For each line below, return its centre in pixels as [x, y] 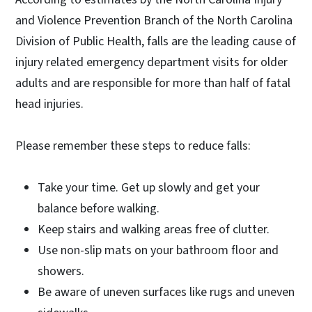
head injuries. [49, 104]
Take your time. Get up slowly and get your [149, 188]
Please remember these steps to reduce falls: [133, 146]
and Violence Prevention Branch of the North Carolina [154, 21]
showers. [61, 272]
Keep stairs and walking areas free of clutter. [154, 230]
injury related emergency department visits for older [151, 63]
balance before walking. [99, 209]
